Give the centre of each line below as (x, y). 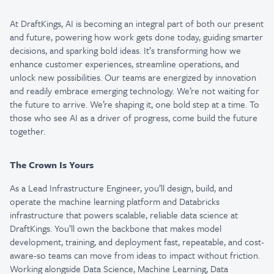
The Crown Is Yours (52, 165)
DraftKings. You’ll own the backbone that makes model (116, 228)
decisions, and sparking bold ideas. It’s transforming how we (125, 50)
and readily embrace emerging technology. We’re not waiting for (135, 91)
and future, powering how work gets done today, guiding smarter (136, 37)
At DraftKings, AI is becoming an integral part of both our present (137, 23)
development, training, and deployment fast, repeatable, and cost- (137, 242)
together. (28, 131)
